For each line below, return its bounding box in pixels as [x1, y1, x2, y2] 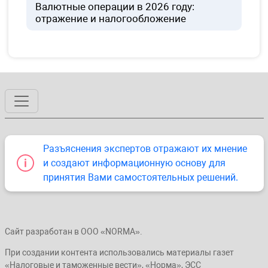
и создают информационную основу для [42, 157, 226, 169]
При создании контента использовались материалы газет [4, 247, 234, 257]
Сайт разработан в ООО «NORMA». [4, 226, 142, 236]
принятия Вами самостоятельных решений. [42, 171, 238, 183]
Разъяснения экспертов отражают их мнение [42, 142, 247, 154]
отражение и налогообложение [35, 13, 186, 25]
